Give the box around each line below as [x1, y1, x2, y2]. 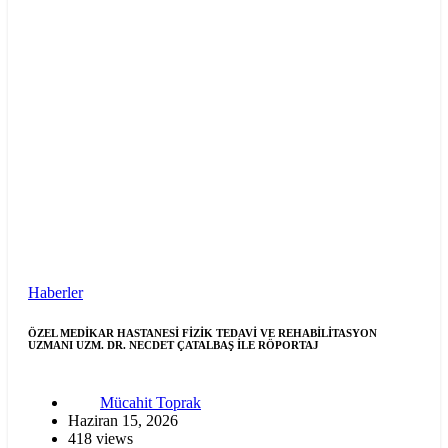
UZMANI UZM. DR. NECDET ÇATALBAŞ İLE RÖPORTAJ [28, 338, 319, 351]
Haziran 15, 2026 [68, 411, 178, 429]
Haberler [28, 283, 83, 301]
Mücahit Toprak [100, 393, 201, 411]
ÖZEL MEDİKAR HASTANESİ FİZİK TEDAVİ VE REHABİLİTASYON [28, 326, 377, 339]
